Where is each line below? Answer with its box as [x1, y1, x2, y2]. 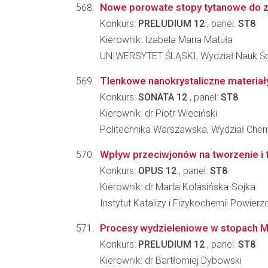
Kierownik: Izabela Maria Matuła [100, 34, 233, 45]
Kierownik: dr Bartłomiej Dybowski [100, 255, 242, 266]
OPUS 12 [138, 165, 176, 176]
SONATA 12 [138, 92, 187, 103]
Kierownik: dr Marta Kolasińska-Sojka [100, 181, 255, 193]
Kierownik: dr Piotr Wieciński [100, 108, 217, 119]
